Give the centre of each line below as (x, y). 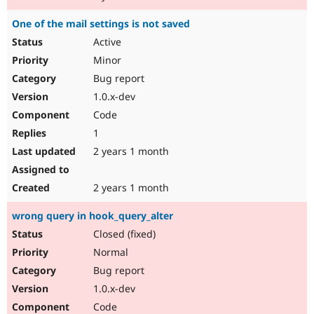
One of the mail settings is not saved (101, 24)
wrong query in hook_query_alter (93, 216)
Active (106, 42)
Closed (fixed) (123, 234)
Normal (109, 252)
